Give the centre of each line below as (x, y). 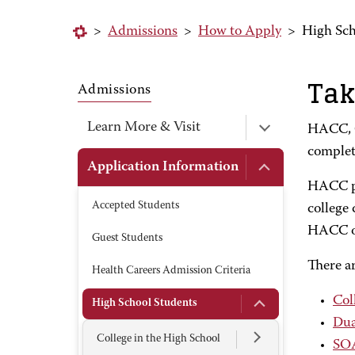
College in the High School (158, 339)
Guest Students (127, 239)
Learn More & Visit (144, 128)
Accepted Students (136, 206)
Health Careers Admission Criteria (171, 271)
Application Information (163, 167)
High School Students (145, 303)
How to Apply (240, 32)
